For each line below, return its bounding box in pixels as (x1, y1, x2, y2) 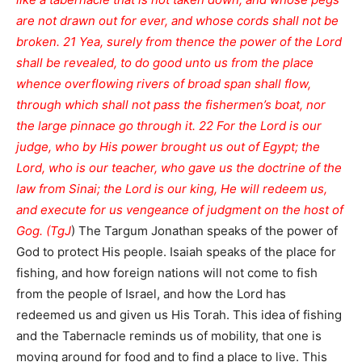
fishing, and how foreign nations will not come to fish (16, 265, 318, 281)
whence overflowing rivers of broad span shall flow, (16, 76, 311, 92)
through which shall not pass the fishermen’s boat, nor (16, 97, 326, 113)
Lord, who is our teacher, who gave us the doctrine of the (16, 160, 342, 176)
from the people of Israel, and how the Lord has (16, 286, 286, 302)
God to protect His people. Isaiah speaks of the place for (16, 244, 336, 260)
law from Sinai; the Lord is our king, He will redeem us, (16, 181, 327, 197)
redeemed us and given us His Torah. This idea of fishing (16, 307, 342, 323)
